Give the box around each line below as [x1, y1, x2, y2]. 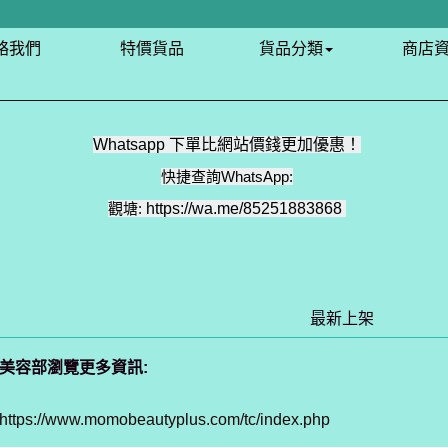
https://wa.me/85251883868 [145, 200, 342, 217]
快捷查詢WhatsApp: [160, 168, 293, 185]
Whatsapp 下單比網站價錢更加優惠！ [92, 136, 361, 153]
